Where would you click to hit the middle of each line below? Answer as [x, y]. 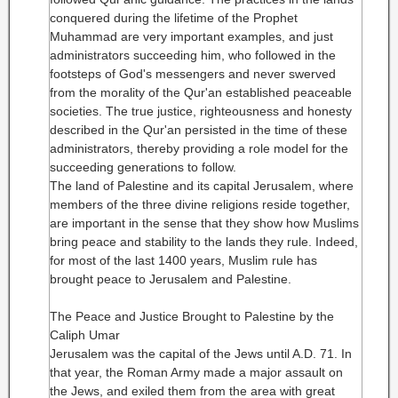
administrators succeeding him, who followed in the [193, 55]
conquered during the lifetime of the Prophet [174, 18]
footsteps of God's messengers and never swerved [193, 74]
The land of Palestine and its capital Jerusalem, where [202, 186]
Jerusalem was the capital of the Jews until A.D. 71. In [201, 354]
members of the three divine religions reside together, [200, 204]
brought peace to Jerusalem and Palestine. [171, 279]
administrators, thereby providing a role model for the [199, 148]
